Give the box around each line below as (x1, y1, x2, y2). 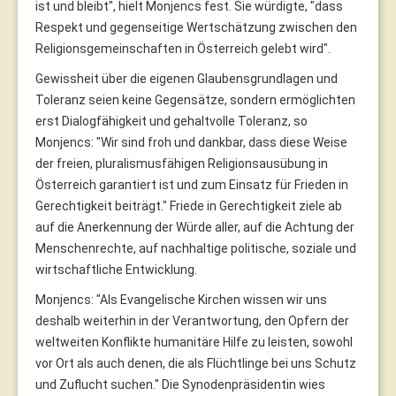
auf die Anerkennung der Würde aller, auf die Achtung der (35, 219, 354, 234)
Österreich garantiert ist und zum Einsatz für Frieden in (35, 177, 348, 192)
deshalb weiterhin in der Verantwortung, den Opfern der (35, 313, 349, 328)
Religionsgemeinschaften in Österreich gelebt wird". (35, 41, 331, 56)
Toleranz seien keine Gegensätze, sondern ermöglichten (35, 92, 355, 107)
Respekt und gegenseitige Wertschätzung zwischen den (35, 19, 357, 34)
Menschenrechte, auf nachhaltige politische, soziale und (35, 240, 356, 255)
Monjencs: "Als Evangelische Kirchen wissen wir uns (35, 292, 327, 307)
